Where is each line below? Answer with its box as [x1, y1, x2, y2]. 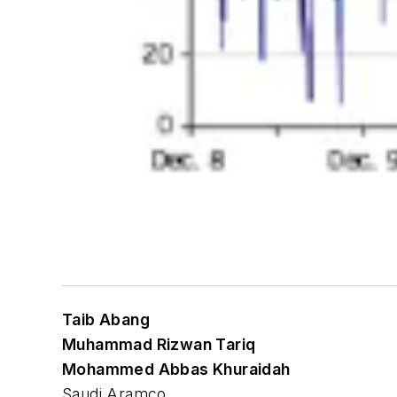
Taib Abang [62, 310, 150, 330]
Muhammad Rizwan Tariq [62, 335, 256, 354]
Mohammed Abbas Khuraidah [62, 360, 291, 379]
